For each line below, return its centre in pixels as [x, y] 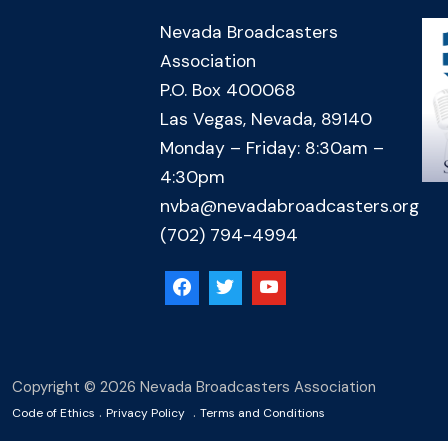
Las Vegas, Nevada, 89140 [266, 119]
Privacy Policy [145, 412]
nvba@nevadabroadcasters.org [289, 206]
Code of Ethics [53, 412]
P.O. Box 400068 [228, 90]
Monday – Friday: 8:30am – [272, 148]
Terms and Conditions [262, 412]
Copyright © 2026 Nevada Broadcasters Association [194, 386]
